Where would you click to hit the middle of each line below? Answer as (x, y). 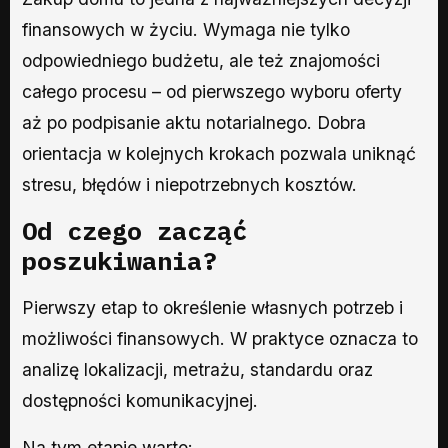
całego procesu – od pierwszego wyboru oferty (212, 91)
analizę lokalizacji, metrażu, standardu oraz (197, 369)
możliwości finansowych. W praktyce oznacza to (220, 338)
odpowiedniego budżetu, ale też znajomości (201, 60)
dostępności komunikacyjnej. (140, 400)
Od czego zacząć (134, 230)
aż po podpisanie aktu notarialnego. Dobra (194, 122)
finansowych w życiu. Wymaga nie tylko (186, 29)
